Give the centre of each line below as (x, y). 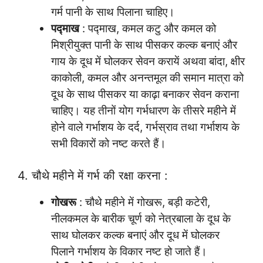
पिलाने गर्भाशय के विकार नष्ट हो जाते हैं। (129, 252)
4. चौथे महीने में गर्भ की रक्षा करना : (93, 176)
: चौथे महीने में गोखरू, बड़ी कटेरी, (143, 203)
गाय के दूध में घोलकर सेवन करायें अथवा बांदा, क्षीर (148, 61)
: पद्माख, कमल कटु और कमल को (148, 28)
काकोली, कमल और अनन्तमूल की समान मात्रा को (147, 77)
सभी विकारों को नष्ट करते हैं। (109, 143)
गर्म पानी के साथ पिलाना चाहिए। (113, 12)
